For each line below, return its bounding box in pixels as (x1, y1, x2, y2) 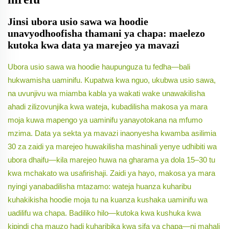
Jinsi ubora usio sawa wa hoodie (8, 16, 148, 28)
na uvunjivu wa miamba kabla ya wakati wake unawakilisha (8, 89, 205, 98)
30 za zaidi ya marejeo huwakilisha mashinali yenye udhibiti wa (8, 142, 217, 151)
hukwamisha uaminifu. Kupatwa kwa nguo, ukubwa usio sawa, (8, 76, 216, 85)
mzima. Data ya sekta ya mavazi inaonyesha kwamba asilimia (8, 129, 216, 138)
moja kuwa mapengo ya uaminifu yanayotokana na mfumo (8, 116, 202, 125)
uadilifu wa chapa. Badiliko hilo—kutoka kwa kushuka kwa (8, 209, 201, 218)
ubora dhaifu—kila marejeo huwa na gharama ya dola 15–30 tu (8, 155, 215, 165)
